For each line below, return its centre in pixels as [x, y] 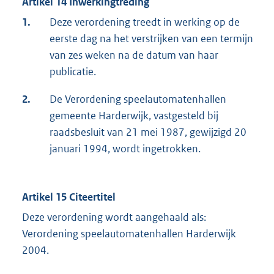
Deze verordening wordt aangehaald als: [114, 217]
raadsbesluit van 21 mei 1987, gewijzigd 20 [148, 132]
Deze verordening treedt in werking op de [145, 22]
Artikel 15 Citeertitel [69, 197]
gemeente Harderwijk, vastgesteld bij [134, 116]
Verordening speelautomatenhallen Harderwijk [129, 234]
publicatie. [73, 72]
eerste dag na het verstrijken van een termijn [151, 39]
